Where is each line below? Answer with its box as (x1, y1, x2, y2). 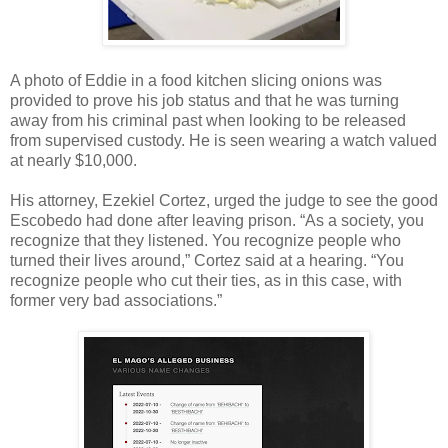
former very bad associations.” (10, 291, 222, 309)
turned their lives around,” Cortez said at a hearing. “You (10, 251, 404, 269)
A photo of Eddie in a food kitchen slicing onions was (10, 71, 382, 89)
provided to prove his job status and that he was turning (10, 91, 399, 109)
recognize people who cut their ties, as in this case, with (10, 271, 402, 289)
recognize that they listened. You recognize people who (10, 231, 401, 249)
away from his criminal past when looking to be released (10, 111, 406, 129)
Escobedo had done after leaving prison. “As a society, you (10, 211, 424, 229)
